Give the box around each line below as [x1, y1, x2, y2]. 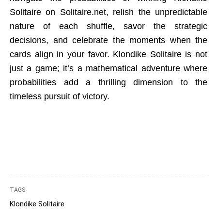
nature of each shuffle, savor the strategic [10, 21, 207, 31]
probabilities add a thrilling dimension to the [10, 77, 207, 87]
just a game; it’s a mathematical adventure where [10, 63, 207, 73]
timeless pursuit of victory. [10, 92, 109, 101]
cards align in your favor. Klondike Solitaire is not [10, 49, 207, 59]
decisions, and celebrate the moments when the [10, 35, 207, 45]
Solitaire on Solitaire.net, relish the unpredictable [10, 7, 207, 17]
